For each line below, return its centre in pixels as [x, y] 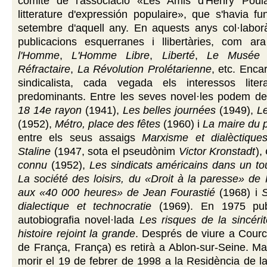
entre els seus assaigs [80, 137]
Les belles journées [169, 110]
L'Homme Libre [111, 55]
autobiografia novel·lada [79, 220]
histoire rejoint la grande [77, 233]
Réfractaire [44, 69]
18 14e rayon [50, 110]
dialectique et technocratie [85, 206]
